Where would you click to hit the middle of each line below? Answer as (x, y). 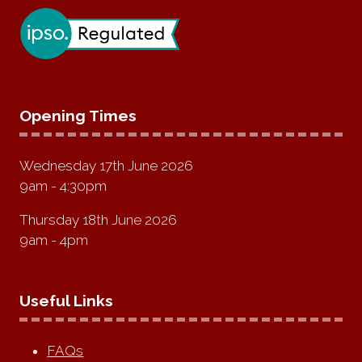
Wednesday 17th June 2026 (106, 166)
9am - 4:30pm (63, 186)
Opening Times (78, 116)
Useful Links (66, 301)
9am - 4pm (54, 240)
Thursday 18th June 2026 (98, 220)
